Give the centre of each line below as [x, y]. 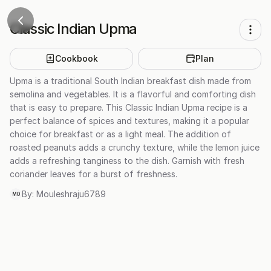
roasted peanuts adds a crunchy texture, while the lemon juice [135, 147]
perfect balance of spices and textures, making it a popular [129, 121]
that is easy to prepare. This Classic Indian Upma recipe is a [129, 107]
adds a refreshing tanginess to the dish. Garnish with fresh [127, 161]
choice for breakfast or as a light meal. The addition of [120, 134]
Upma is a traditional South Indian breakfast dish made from [130, 81]
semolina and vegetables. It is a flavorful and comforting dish [133, 94]
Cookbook [76, 58]
